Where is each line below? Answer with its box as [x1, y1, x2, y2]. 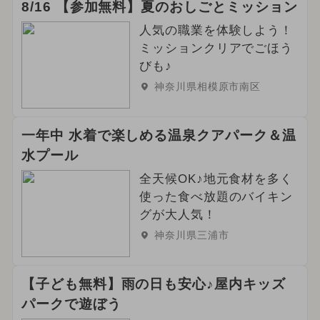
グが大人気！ [139, 208, 216, 222]
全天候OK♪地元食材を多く [139, 172, 294, 186]
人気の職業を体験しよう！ [139, 24, 294, 38]
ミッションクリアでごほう [139, 41, 294, 56]
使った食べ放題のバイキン [139, 190, 294, 204]
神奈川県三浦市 [154, 229, 229, 241]
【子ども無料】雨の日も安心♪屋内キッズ [21, 276, 286, 291]
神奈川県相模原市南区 [154, 81, 261, 93]
